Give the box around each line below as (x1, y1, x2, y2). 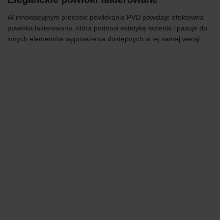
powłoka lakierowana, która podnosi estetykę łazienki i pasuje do (7, 24, 207, 32)
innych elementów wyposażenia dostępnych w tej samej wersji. (7, 35, 202, 43)
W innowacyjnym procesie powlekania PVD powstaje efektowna (7, 13, 204, 21)
